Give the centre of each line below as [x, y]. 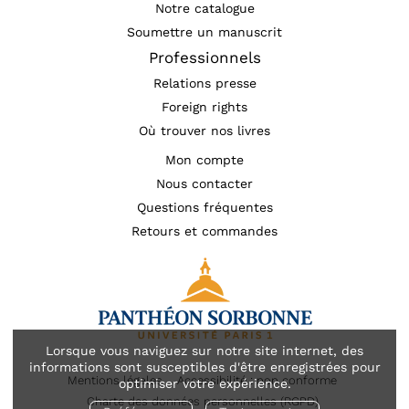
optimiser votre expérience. [204, 384]
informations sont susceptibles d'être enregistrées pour [204, 367]
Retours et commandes [204, 231]
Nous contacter [204, 184]
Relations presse [204, 84]
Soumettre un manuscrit [204, 32]
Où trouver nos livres [204, 131]
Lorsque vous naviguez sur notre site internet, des [204, 351]
